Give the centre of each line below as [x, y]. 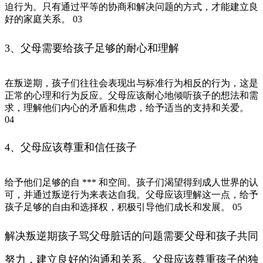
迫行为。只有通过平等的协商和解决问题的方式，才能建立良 [131, 6]
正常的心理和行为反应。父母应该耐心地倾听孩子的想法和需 [131, 95]
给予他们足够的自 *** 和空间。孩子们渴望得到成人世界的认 [131, 182]
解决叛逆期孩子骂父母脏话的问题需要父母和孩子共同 [131, 236]
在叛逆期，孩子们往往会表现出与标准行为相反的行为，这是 [131, 83]
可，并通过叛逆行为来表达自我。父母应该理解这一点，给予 [131, 194]
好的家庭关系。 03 [43, 19]
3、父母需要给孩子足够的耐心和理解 [92, 48]
